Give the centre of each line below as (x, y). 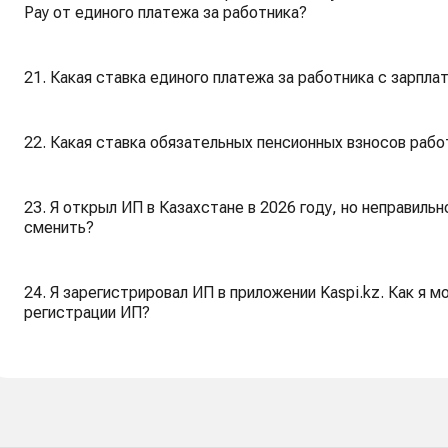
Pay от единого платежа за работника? (165, 12)
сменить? (59, 227)
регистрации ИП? (87, 312)
